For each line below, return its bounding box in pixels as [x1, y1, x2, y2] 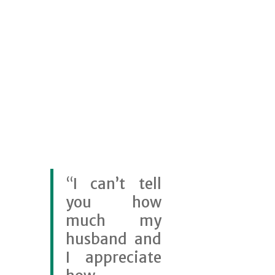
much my [65, 211, 161, 230]
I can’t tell [72, 174, 161, 193]
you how [65, 192, 161, 212]
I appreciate [65, 247, 161, 267]
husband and [65, 229, 161, 249]
